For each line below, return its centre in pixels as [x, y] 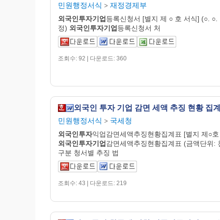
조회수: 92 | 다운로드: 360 [92, 58]
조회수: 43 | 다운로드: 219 [92, 183]
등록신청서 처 [139, 28]
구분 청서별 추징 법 [88, 152]
